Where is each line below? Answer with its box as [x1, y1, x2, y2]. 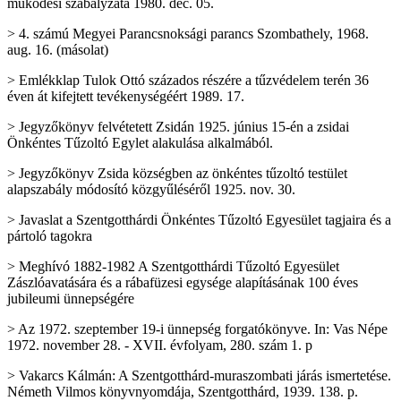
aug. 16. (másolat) [7, 42, 108, 57]
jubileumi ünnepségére [7, 291, 134, 306]
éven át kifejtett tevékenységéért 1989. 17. [7, 89, 244, 104]
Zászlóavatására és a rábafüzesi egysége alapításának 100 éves [7, 275, 358, 290]
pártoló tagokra [7, 228, 92, 243]
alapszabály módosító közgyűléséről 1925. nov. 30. [7, 182, 295, 197]
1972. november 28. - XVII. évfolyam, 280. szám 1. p [7, 337, 312, 353]
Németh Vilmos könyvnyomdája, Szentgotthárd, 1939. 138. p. [7, 384, 358, 399]
